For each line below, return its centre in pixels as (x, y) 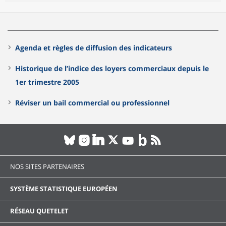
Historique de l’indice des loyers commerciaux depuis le (112, 69)
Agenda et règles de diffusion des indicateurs (94, 48)
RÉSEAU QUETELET (39, 211)
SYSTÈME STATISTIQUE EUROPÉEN (64, 189)
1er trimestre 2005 (47, 82)
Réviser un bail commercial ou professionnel (92, 103)
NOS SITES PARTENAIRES (47, 167)
